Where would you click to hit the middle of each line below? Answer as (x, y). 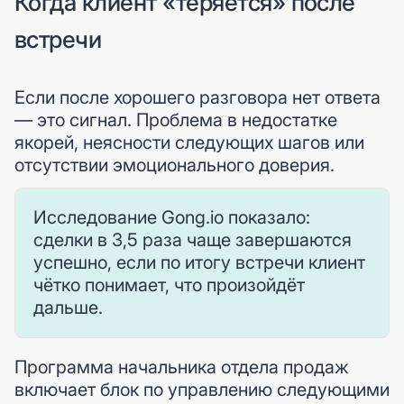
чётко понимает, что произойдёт (169, 285)
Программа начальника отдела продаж (182, 367)
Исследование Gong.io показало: (172, 218)
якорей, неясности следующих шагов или (189, 143)
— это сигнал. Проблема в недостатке (176, 120)
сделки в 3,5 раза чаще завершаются (193, 240)
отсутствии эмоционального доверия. (174, 165)
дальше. (68, 308)
